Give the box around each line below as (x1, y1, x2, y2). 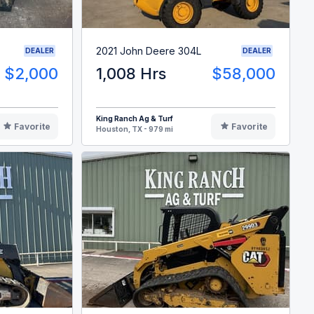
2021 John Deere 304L (96, 44, 202, 57)
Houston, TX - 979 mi (96, 125, 174, 134)
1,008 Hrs (96, 64, 167, 83)
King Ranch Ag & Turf (96, 114, 174, 123)
